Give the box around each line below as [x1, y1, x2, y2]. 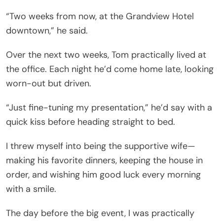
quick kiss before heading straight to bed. [6, 115, 175, 128]
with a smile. [6, 183, 56, 195]
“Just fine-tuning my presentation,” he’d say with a [6, 101, 212, 113]
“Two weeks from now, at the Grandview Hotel [6, 10, 194, 22]
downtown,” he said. [6, 24, 88, 37]
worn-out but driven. [6, 77, 91, 89]
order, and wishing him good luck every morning [6, 168, 201, 181]
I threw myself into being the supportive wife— [6, 140, 195, 152]
